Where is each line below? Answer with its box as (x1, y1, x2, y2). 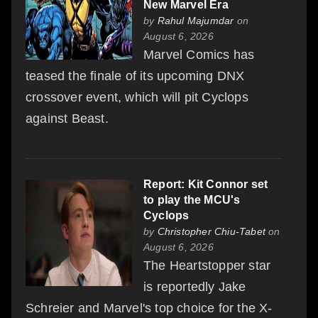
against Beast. (26, 111, 109, 126)
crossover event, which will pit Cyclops (26, 89, 248, 104)
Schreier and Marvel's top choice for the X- (26, 300, 273, 315)
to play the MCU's (143, 193, 241, 206)
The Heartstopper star (143, 258, 271, 273)
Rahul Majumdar (157, 14, 234, 26)
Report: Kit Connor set (143, 177, 268, 190)
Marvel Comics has (143, 47, 255, 62)
